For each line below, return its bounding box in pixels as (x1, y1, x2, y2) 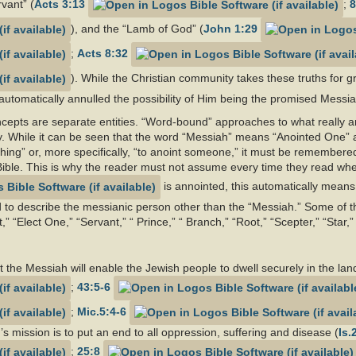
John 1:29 (203, 22, 257, 36)
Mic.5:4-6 (77, 305, 126, 319)
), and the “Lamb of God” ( (71, 22, 203, 36)
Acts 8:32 (77, 47, 128, 60)
